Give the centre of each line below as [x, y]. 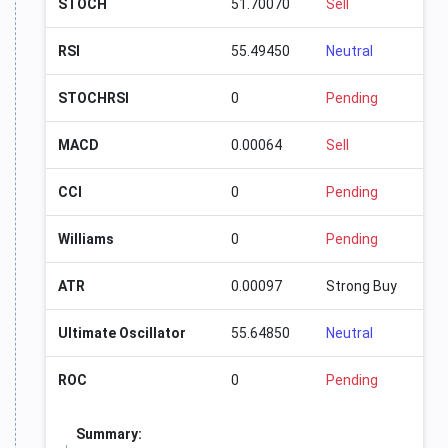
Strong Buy [361, 286]
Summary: [109, 434]
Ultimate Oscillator [122, 333]
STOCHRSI [93, 98]
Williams [86, 239]
